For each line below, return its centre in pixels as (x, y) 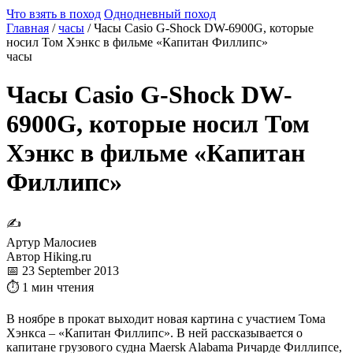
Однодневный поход (160, 14)
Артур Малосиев (52, 242)
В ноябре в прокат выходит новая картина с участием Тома (166, 318)
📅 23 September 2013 (63, 270)
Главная (28, 28)
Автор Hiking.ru (49, 256)
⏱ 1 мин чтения (50, 287)
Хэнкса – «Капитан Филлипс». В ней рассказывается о (154, 333)
